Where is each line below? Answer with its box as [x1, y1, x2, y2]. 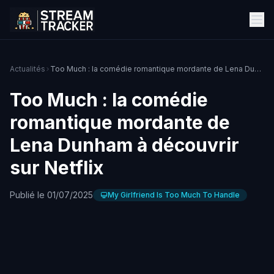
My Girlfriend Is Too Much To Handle [108, 190, 240, 199]
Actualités [10, 64, 45, 73]
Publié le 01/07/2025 [10, 190, 93, 200]
